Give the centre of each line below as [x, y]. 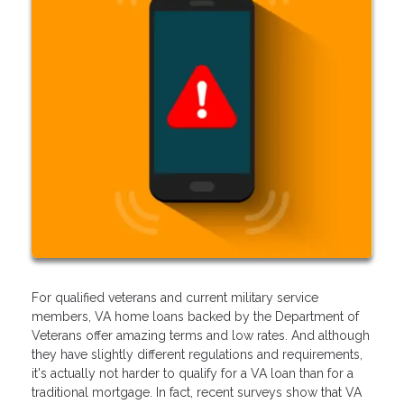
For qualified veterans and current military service [175, 297]
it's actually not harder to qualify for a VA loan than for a [193, 373]
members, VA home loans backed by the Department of [195, 316]
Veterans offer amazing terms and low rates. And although [201, 335]
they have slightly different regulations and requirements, [197, 354]
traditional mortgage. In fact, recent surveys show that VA [197, 392]
